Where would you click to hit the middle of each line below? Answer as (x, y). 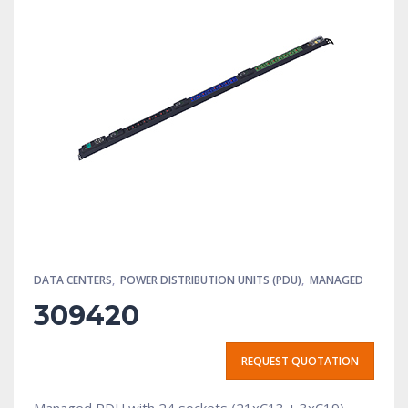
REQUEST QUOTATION (300, 362)
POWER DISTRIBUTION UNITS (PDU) (211, 280)
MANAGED (337, 280)
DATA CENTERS (73, 280)
